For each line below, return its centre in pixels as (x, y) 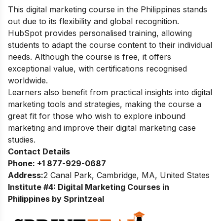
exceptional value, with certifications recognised (97, 69)
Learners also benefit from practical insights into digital (110, 92)
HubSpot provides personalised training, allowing (100, 33)
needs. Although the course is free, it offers (90, 57)
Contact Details (39, 152)
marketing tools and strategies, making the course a (105, 104)
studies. (22, 140)
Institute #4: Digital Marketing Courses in (89, 187)
